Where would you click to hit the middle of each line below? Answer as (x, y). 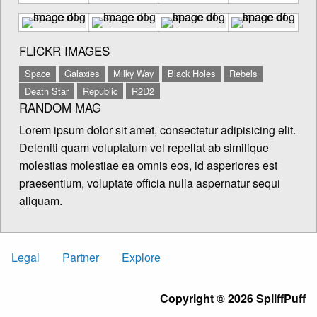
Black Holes (191, 74)
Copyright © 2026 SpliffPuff (233, 299)
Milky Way (133, 74)
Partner (81, 258)
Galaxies (82, 74)
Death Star (47, 91)
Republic (100, 91)
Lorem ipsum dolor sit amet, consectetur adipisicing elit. (157, 129)
